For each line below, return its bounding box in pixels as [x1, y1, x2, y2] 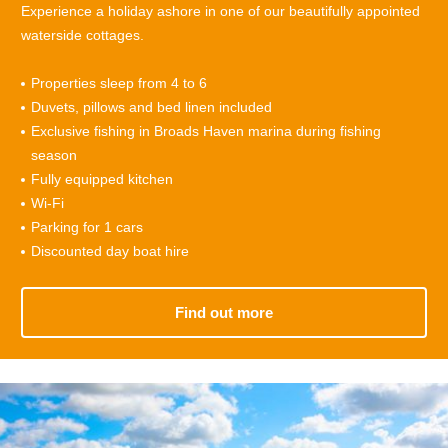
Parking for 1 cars [31, 218, 143, 235]
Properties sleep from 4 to [31, 74, 195, 91]
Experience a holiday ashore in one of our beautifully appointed [21, 2, 420, 19]
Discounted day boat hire [31, 242, 189, 259]
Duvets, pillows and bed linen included [31, 98, 272, 115]
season [31, 146, 77, 163]
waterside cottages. [21, 26, 144, 43]
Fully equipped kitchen [31, 170, 173, 187]
